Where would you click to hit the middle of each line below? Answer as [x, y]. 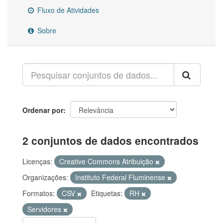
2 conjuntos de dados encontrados [111, 141]
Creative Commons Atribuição [107, 162]
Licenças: [37, 162]
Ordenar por [43, 110]
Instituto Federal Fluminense [121, 177]
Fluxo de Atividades [67, 10]
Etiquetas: [107, 193]
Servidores [45, 209]
